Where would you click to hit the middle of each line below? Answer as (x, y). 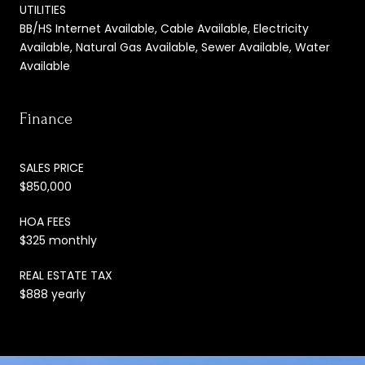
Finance (46, 119)
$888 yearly (53, 294)
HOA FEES (45, 221)
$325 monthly (58, 240)
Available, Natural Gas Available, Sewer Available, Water (175, 47)
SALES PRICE (52, 167)
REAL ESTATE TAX (66, 275)
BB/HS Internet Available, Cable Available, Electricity (164, 28)
